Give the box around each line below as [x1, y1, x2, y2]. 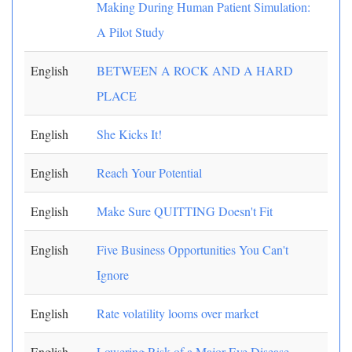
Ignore [97, 266, 129, 283]
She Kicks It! [97, 126, 162, 142]
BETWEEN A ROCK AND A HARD [97, 62, 293, 79]
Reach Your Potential [97, 164, 202, 181]
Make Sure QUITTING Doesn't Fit [97, 203, 273, 219]
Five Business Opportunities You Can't [97, 241, 288, 258]
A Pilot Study [97, 24, 164, 40]
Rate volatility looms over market [97, 305, 258, 321]
